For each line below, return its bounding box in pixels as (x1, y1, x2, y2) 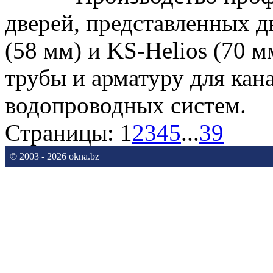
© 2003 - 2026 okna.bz (10, 151, 99, 161)
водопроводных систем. (5, 91, 246, 118)
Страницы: (5, 119, 120, 146)
